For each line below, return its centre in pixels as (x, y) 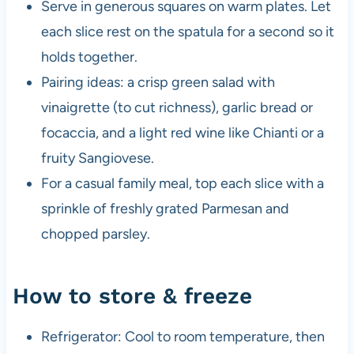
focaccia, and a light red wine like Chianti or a (182, 133)
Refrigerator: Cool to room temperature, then (183, 337)
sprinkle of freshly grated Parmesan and (165, 209)
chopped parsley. (95, 234)
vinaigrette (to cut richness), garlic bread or (177, 108)
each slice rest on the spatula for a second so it (187, 32)
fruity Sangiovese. (97, 158)
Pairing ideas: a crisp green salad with (158, 83)
